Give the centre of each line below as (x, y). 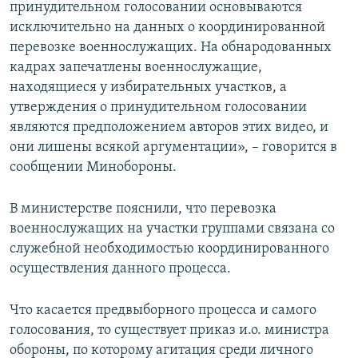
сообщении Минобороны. (93, 168)
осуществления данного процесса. (120, 269)
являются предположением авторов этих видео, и (169, 128)
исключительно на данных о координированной (167, 28)
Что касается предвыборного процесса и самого (163, 311)
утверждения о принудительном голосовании (158, 108)
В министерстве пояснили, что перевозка (143, 209)
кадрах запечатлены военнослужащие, (136, 68)
